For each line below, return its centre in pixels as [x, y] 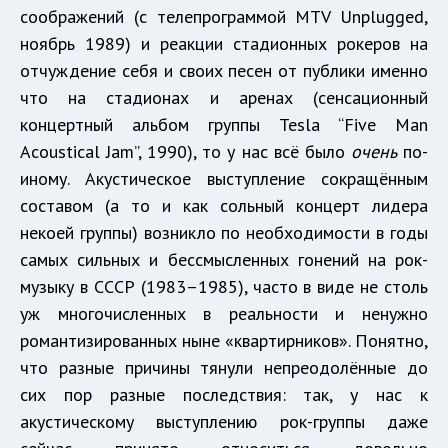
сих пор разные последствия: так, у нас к [224, 394]
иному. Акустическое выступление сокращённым [224, 178]
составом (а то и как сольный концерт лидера [224, 205]
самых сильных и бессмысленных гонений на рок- [224, 259]
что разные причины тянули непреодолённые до [224, 367]
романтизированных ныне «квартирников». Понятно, [224, 340]
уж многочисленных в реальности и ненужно [224, 313]
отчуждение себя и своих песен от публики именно [224, 70]
